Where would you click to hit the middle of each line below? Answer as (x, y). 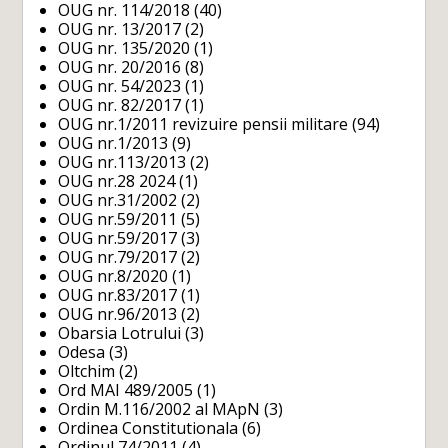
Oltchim (87, 371)
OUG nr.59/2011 (118, 219)
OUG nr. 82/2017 (120, 105)
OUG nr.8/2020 (113, 276)
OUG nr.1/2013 (113, 143)
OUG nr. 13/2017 (120, 29)
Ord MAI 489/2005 (126, 390)
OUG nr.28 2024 (117, 181)
